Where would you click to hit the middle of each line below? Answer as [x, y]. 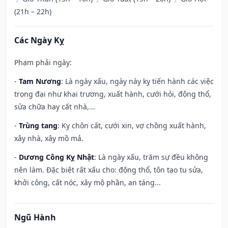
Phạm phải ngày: [43, 63]
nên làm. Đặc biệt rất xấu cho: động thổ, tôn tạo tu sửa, [109, 170]
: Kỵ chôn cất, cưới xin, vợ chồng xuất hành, [132, 126]
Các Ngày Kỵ [39, 40]
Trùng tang [38, 126]
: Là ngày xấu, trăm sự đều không [151, 157]
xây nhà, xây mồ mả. [49, 138]
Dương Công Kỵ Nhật [56, 157]
